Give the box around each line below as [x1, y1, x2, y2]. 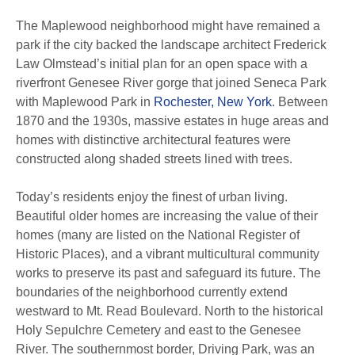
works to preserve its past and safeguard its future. [16, 266, 296, 280]
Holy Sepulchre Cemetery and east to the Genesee [16, 323, 301, 337]
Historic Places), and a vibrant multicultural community [16, 247, 319, 261]
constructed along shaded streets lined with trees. [16, 152, 292, 166]
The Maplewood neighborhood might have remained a [16, 19, 320, 32]
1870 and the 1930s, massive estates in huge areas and [16, 114, 329, 128]
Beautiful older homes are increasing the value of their [16, 209, 318, 223]
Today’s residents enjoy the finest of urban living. [16, 190, 288, 204]
